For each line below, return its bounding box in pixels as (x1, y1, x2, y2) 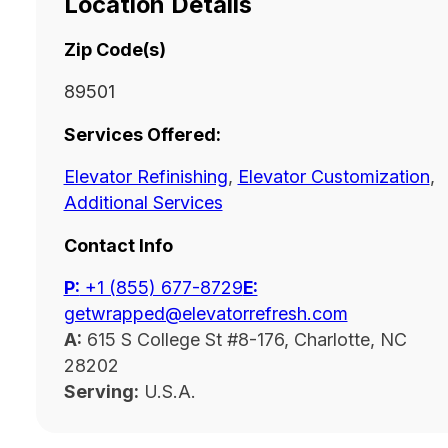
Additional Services (63, 192, 223, 214)
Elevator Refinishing (63, 166, 228, 188)
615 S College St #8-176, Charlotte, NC (81, 329, 407, 351)
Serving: (63, 381, 139, 403)
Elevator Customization (237, 166, 430, 188)
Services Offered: (63, 124, 221, 146)
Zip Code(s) (63, 39, 166, 61)
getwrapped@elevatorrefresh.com (63, 303, 348, 325)
